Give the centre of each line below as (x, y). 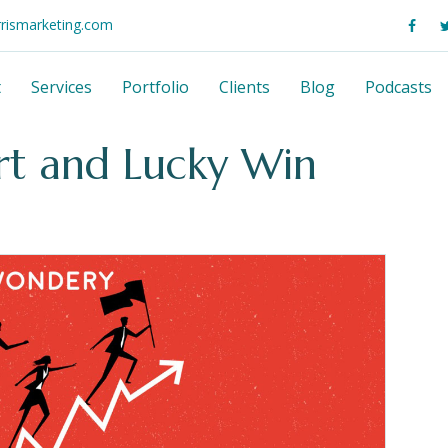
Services (61, 87)
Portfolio (155, 87)
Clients (244, 87)
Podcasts (398, 87)
